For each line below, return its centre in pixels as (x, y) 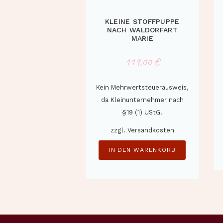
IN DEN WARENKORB (142, 150)
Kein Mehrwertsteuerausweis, (142, 88)
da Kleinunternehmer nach (142, 100)
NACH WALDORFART (142, 30)
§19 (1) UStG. (142, 112)
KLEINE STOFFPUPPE (142, 22)
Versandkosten (151, 130)
